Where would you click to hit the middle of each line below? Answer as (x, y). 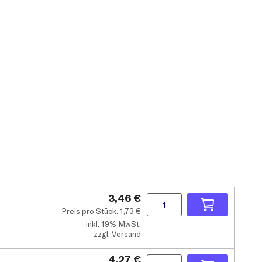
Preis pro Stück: (91, 211)
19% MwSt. (120, 224)
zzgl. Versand (117, 234)
